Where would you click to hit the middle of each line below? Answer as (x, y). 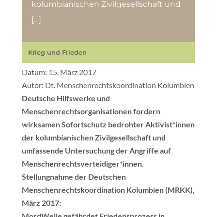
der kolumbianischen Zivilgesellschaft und (93, 137)
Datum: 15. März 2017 (59, 72)
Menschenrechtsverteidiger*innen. (83, 163)
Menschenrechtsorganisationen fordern (91, 111)
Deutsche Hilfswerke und (66, 98)
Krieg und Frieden (57, 52)
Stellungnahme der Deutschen (74, 177)
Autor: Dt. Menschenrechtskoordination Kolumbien (108, 85)
